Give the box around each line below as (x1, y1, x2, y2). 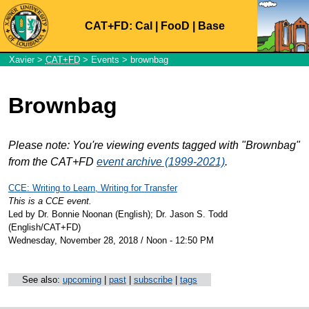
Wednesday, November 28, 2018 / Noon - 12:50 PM (8, 235, 214, 246)
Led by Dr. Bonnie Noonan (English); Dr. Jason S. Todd (8, 208, 228, 219)
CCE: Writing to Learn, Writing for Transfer (8, 182, 177, 193)
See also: (21, 274, 63, 285)
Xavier (8, 54, 34, 65)
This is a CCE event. (8, 195, 92, 206)
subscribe (133, 274, 172, 285)
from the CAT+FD (8, 155, 97, 168)
